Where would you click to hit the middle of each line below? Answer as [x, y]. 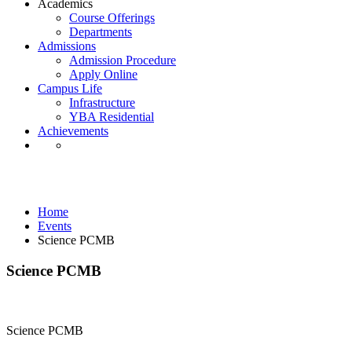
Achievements [73, 131]
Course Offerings [112, 18]
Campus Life [70, 88]
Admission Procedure [123, 60]
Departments [101, 32]
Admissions [67, 46]
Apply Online [103, 74]
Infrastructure [102, 103]
